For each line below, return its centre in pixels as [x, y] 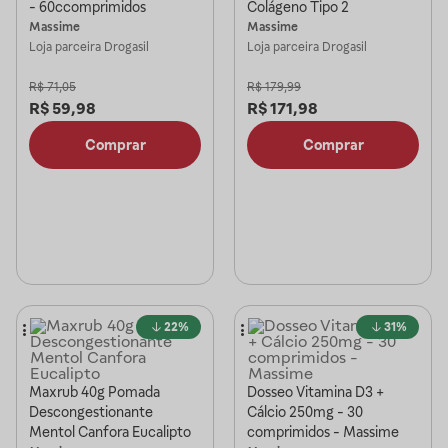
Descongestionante [91, 412]
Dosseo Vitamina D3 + [315, 392]
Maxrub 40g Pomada [94, 392]
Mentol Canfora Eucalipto [110, 432]
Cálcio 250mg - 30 [305, 412]
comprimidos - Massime [323, 432]
